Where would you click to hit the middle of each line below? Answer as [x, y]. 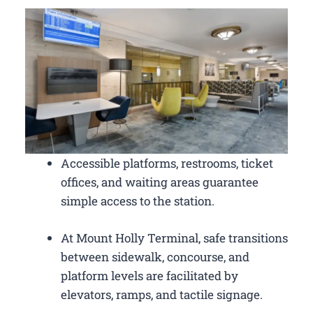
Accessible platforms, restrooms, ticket [167, 163]
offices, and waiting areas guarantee [160, 182]
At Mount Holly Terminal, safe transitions [174, 238]
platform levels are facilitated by [150, 275]
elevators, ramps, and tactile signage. [162, 294]
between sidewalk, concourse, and [155, 256]
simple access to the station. [138, 201]
